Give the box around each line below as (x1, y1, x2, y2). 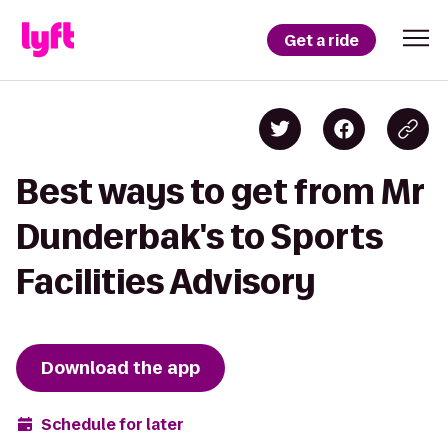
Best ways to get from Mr (16, 173, 424, 210)
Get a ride (284, 29, 359, 51)
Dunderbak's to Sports (16, 218, 383, 255)
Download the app (41, 356, 200, 380)
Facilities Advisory (16, 263, 315, 300)
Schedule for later (41, 413, 184, 435)
